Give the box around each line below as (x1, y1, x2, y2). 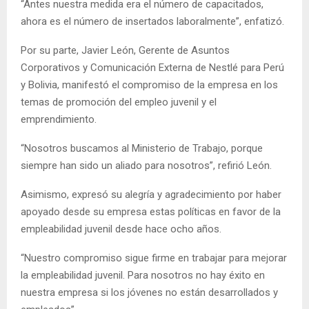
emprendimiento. (21, 112, 97, 126)
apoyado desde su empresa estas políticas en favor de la (21, 205, 281, 218)
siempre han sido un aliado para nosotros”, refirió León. (21, 159, 272, 172)
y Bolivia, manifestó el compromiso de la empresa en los (21, 78, 278, 91)
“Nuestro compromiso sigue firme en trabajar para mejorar (21, 251, 287, 264)
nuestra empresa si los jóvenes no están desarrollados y (21, 286, 278, 299)
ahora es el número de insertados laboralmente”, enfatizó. (21, 14, 284, 28)
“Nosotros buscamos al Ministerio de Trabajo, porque (21, 141, 263, 154)
